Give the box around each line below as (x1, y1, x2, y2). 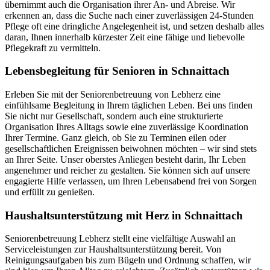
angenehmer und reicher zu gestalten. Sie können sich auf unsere (5, 165, 250, 175)
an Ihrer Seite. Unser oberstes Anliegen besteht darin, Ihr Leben (5, 154, 246, 165)
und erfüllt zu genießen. (5, 186, 95, 197)
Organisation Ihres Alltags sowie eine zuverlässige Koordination (5, 121, 248, 132)
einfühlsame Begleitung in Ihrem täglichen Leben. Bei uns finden (5, 99, 253, 110)
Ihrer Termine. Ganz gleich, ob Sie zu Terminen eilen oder (5, 132, 226, 143)
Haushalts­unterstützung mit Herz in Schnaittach (5, 209, 243, 222)
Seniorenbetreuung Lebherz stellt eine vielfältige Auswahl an (5, 233, 236, 244)
